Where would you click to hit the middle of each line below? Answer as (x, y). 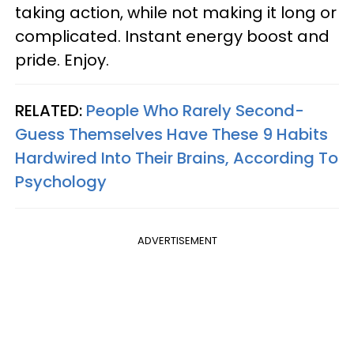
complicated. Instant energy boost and (172, 36)
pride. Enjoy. (62, 60)
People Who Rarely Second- (195, 110)
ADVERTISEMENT (177, 240)
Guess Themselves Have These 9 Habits (171, 134)
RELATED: (51, 110)
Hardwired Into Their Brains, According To (177, 158)
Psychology (61, 181)
